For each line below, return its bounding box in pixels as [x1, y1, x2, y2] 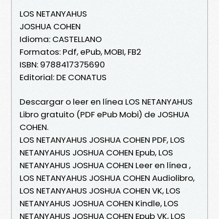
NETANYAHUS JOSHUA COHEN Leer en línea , [20, 159, 191, 171]
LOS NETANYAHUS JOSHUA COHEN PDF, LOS [20, 133, 185, 146]
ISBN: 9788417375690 [20, 58, 105, 70]
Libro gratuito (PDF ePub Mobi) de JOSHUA [20, 108, 189, 120]
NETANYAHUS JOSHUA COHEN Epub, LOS [20, 146, 173, 158]
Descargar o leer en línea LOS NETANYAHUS [20, 95, 193, 108]
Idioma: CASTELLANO [20, 33, 102, 45]
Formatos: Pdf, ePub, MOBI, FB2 [20, 45, 141, 58]
